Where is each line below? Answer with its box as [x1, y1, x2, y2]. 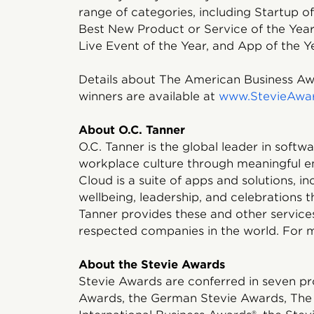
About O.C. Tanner [78, 123, 185, 137]
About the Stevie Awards [78, 258, 225, 271]
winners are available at [78, 90, 219, 103]
